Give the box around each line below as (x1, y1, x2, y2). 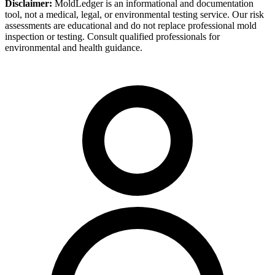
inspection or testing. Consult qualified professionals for (5, 31, 220, 42)
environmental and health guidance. (5, 42, 142, 53)
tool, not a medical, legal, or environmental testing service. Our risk (5, 9, 264, 20)
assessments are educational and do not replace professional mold (5, 20, 257, 31)
